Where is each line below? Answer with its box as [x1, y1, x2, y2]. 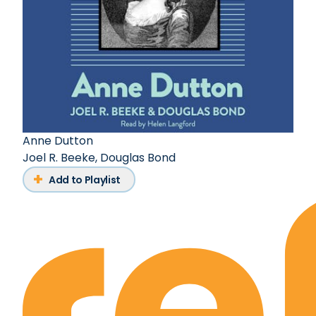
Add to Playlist [49, 172, 121, 187]
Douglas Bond [100, 150, 176, 166]
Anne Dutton [23, 133, 93, 150]
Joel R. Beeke [23, 150, 95, 166]
